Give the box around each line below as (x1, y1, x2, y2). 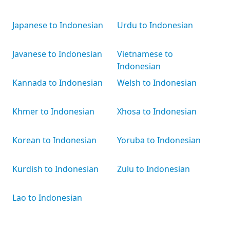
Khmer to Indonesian (12, 106, 94, 117)
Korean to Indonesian (12, 135, 97, 146)
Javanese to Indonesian (12, 48, 102, 60)
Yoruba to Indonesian (117, 135, 201, 146)
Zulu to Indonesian (117, 163, 190, 175)
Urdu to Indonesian (117, 20, 193, 31)
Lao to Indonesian (12, 192, 82, 203)
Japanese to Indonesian (12, 20, 103, 31)
